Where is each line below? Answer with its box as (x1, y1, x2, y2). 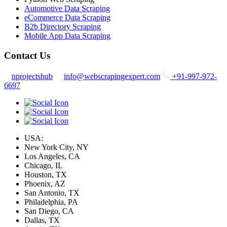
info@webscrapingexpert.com (64, 71, 160, 81)
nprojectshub (12, 71, 53, 81)
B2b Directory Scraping (24, 22, 101, 31)
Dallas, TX (24, 215, 60, 224)
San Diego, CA (24, 206, 74, 215)
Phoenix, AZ (24, 179, 65, 188)
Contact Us (4, 50, 50, 61)
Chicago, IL (24, 161, 63, 170)
